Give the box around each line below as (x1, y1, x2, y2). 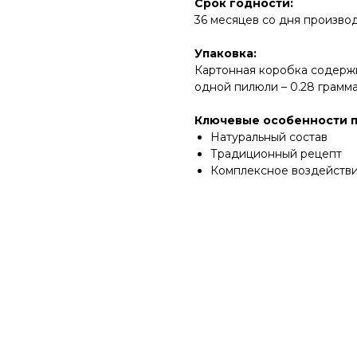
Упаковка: (194, 46, 257, 61)
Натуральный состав (210, 130, 328, 144)
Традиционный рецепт (210, 147, 342, 161)
